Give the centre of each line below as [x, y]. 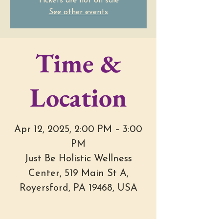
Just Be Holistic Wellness [78, 159]
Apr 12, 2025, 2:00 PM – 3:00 [78, 130]
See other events [78, 12]
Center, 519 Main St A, [78, 174]
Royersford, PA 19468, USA [78, 188]
